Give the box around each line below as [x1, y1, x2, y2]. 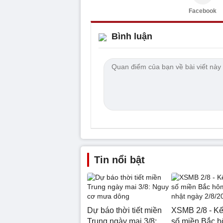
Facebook [189, 7, 217, 14]
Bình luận [111, 31, 152, 41]
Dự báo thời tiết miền [87, 206, 162, 215]
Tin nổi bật [94, 154, 145, 165]
